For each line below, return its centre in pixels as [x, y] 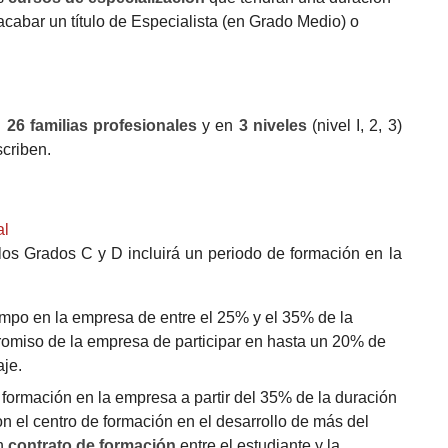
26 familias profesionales [101, 125]
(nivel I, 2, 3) [356, 125]
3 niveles [275, 125]
